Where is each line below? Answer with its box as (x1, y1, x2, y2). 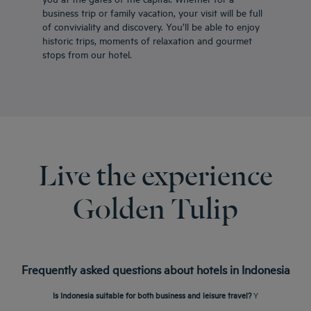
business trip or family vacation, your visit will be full (42, 6, 262, 19)
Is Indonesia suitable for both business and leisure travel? (53, 289, 251, 301)
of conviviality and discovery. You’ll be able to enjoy (42, 19, 260, 33)
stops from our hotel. (42, 47, 132, 61)
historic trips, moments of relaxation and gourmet (42, 33, 252, 47)
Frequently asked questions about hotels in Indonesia (21, 261, 290, 278)
